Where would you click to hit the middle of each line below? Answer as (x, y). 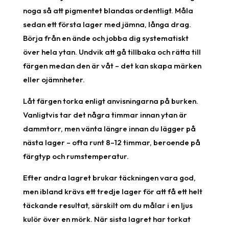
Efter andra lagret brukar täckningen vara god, (109, 177)
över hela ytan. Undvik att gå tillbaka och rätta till (112, 52)
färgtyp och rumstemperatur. (76, 156)
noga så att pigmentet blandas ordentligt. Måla (108, 10)
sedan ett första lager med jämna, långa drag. (107, 24)
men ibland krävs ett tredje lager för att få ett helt (112, 191)
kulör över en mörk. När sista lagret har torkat (107, 219)
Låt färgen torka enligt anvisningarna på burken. (110, 101)
